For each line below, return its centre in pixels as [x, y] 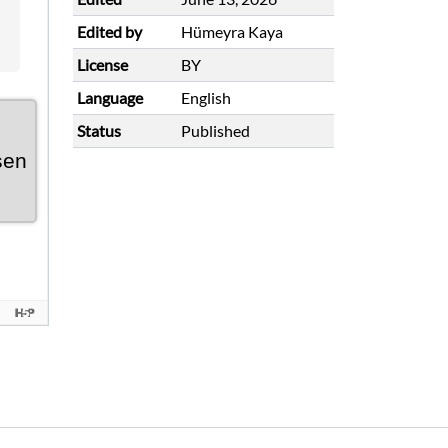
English [206, 97]
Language [110, 97]
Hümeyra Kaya [232, 31]
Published [215, 130]
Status [99, 130]
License [102, 64]
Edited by [109, 31]
